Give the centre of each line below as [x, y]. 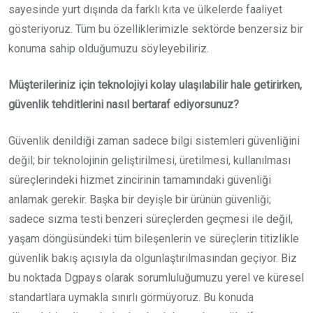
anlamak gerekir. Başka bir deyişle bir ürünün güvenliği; [140, 200]
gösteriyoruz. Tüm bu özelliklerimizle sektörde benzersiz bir [156, 29]
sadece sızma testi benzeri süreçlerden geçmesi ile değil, [151, 219]
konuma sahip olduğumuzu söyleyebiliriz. [109, 49]
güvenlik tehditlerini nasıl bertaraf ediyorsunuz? [124, 105]
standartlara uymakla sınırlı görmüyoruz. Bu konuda [131, 298]
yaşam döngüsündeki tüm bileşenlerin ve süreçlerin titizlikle [154, 239]
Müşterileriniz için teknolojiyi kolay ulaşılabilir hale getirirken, [155, 85]
